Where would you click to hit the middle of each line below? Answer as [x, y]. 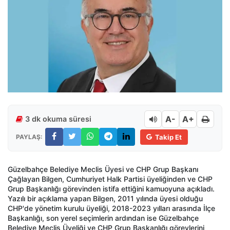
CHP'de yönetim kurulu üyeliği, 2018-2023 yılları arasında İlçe [111, 208]
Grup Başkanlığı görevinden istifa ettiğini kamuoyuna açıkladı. [111, 189]
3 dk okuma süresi [58, 119]
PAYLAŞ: [29, 137]
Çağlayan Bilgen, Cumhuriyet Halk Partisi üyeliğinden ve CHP [110, 179]
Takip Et [168, 137]
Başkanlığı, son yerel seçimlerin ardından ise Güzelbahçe [103, 218]
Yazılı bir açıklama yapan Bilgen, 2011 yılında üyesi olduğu [105, 199]
